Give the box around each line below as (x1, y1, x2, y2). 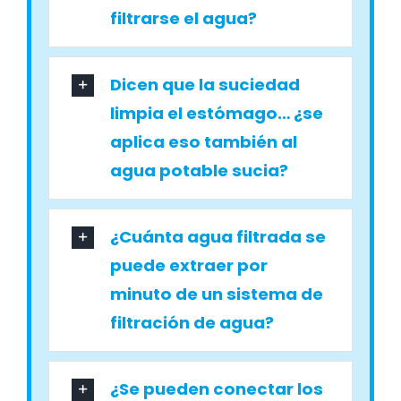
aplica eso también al (110, 130, 298, 153)
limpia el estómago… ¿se (110, 101, 324, 124)
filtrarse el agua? (110, 6, 258, 30)
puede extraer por (110, 253, 269, 277)
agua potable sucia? (110, 158, 289, 182)
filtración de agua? (110, 311, 275, 334)
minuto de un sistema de (110, 282, 324, 305)
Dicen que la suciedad (110, 73, 301, 96)
